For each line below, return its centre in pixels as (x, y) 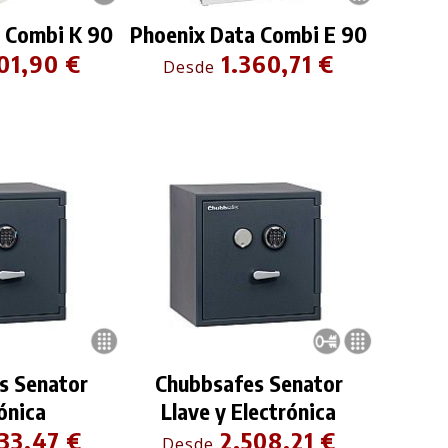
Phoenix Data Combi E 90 (248, 34)
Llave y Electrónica (248, 411)
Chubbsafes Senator (248, 383)
